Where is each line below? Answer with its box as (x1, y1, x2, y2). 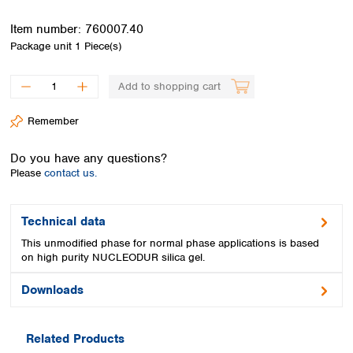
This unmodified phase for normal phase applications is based (21, 236, 319, 250)
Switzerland (147, 35, 202, 49)
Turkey (147, 54, 179, 67)
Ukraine (147, 72, 184, 85)
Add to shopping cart (117, 79, 221, 93)
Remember (28, 113, 79, 128)
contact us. (44, 166, 97, 180)
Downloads (21, 281, 84, 298)
